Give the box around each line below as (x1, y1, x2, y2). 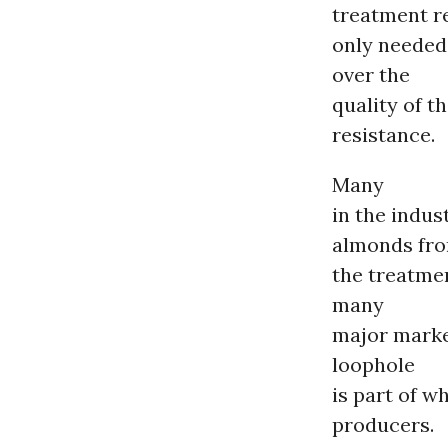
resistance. (332, 121, 435, 147)
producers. (332, 411, 434, 437)
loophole (332, 351, 415, 377)
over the (332, 61, 410, 87)
